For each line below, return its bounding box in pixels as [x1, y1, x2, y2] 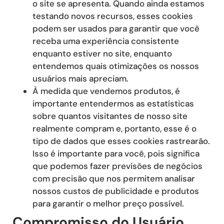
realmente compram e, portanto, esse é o [32, 123, 196, 134]
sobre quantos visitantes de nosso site [32, 110, 187, 122]
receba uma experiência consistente [32, 35, 179, 47]
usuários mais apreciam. [32, 73, 128, 84]
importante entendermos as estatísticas [32, 98, 194, 109]
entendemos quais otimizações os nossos [32, 60, 199, 72]
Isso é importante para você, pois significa [32, 148, 199, 159]
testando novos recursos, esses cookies [32, 10, 193, 22]
